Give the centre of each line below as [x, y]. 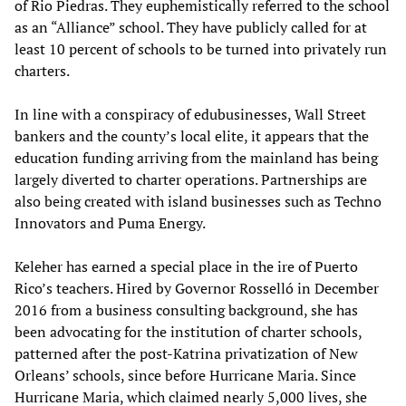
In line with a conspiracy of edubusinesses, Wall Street [190, 114]
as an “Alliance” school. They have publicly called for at [191, 27]
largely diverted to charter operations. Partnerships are [191, 179]
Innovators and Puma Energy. [110, 223]
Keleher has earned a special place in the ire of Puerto [186, 266]
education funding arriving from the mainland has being [196, 158]
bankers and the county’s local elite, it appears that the [192, 136]
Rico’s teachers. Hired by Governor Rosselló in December [197, 288]
